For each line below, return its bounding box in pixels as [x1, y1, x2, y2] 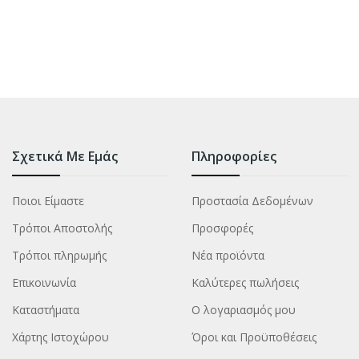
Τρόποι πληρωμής [11, 247, 107, 263]
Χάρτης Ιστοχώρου [11, 329, 109, 345]
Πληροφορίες [192, 147, 277, 165]
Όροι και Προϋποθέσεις [192, 329, 317, 345]
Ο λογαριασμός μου [192, 301, 296, 317]
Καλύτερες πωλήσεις [192, 274, 300, 290]
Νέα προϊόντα [192, 247, 265, 263]
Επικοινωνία [11, 274, 76, 290]
